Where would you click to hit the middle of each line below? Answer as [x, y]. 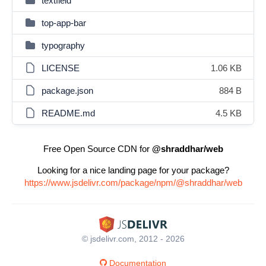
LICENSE [61, 68]
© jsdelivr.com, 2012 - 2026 [133, 238]
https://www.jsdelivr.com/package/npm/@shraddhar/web [133, 183]
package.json [67, 91]
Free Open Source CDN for [97, 149]
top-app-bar [64, 23]
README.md [68, 113]
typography [63, 45]
